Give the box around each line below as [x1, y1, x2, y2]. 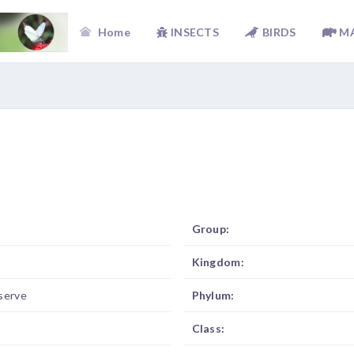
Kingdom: [191, 255, 244, 269]
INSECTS [170, 25, 220, 39]
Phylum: [191, 288, 235, 302]
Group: [191, 222, 230, 235]
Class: [191, 322, 225, 335]
